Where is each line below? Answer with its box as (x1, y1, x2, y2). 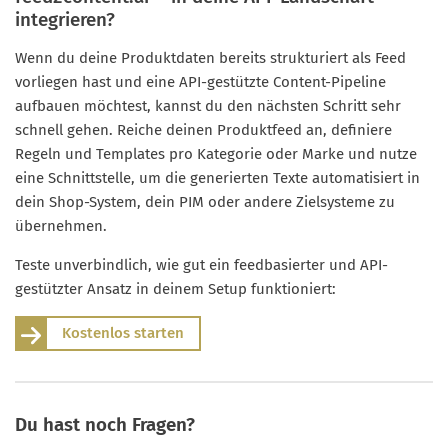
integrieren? (15, 8, 115, 32)
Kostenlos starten (62, 324, 184, 343)
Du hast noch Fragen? (15, 413, 195, 437)
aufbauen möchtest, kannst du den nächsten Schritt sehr (15, 97, 401, 116)
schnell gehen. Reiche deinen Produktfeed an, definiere (15, 121, 392, 140)
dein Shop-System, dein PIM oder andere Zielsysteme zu (15, 193, 395, 212)
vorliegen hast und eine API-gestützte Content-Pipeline (15, 73, 386, 92)
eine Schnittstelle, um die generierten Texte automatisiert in (15, 169, 420, 188)
